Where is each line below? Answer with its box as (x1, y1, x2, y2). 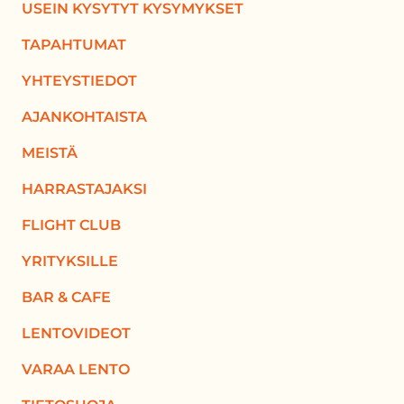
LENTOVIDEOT (22, 325, 131, 342)
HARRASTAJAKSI (22, 180, 147, 197)
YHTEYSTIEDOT (22, 72, 137, 89)
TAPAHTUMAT (22, 36, 126, 53)
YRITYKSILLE (22, 252, 118, 270)
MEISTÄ (22, 144, 78, 161)
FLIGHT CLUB (22, 216, 121, 234)
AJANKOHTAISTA (22, 108, 147, 125)
